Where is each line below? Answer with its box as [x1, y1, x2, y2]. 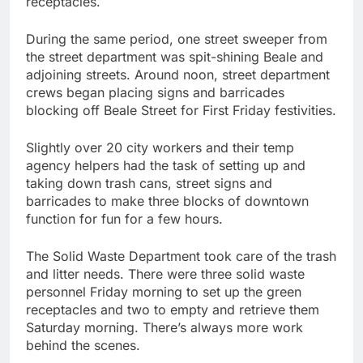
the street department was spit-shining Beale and [26, 49, 323, 66]
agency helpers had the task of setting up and [26, 157, 305, 174]
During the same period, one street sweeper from [26, 31, 327, 48]
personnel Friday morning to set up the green [26, 284, 301, 301]
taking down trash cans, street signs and [26, 175, 272, 192]
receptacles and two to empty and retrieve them [26, 301, 319, 318]
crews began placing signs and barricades [26, 84, 284, 101]
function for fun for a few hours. [26, 211, 223, 228]
